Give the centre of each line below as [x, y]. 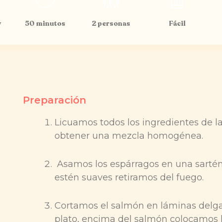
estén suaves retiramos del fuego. [129, 178]
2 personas [111, 24]
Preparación [55, 100]
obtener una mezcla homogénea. [129, 136]
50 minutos [45, 24]
